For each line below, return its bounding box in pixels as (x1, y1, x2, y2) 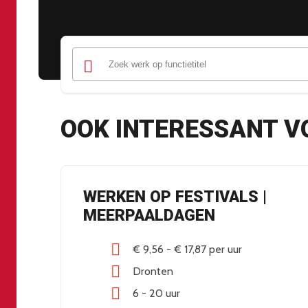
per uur (209, 243, 242, 256)
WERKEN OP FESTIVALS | (83, 188, 267, 207)
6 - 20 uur (133, 287, 180, 300)
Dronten (133, 265, 173, 278)
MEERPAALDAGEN (83, 206, 215, 225)
